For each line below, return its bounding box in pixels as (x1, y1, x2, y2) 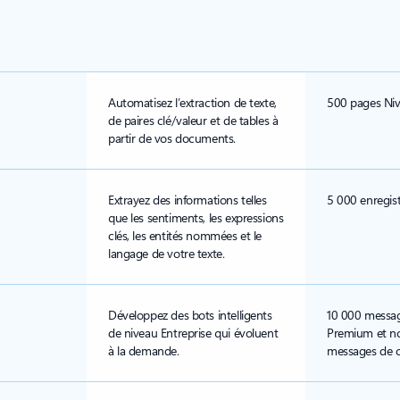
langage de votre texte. (108, 245, 225, 262)
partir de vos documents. (108, 129, 236, 146)
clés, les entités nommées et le (108, 227, 262, 244)
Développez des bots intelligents (108, 306, 272, 323)
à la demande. (108, 342, 179, 359)
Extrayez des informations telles (108, 191, 267, 208)
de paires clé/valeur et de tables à (108, 112, 279, 129)
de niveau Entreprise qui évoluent (108, 324, 279, 341)
